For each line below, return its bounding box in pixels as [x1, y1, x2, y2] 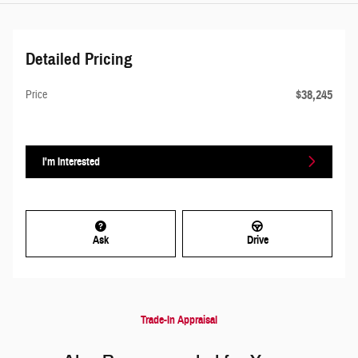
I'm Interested [42, 154, 100, 169]
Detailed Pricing [26, 48, 133, 70]
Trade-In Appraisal [141, 313, 217, 328]
